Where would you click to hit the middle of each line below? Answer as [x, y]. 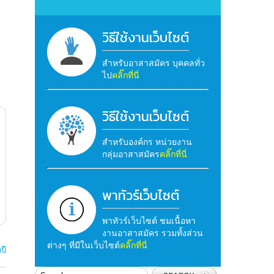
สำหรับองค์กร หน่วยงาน [147, 142]
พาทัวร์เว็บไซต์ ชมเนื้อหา [149, 220]
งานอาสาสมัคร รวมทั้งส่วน [152, 233]
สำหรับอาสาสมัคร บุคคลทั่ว [153, 63]
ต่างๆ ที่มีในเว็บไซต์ [83, 245]
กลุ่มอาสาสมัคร [131, 154]
